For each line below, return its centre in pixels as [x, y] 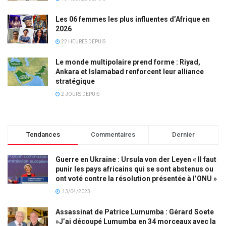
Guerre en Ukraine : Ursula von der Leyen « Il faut [136, 160]
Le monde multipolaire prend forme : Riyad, [128, 62]
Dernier [183, 135]
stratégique [75, 81]
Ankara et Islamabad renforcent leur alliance [130, 72]
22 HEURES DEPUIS [83, 42]
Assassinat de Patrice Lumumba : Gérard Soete [135, 212]
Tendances [43, 135]
